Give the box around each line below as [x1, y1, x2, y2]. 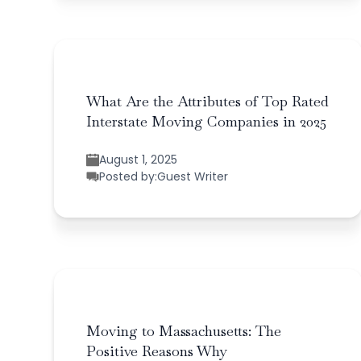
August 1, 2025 [99, 151, 178, 168]
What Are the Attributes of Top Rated [86, 91, 330, 110]
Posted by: [99, 168, 158, 185]
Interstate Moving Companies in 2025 [86, 111, 327, 131]
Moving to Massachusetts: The [86, 321, 282, 340]
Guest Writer [157, 168, 229, 185]
